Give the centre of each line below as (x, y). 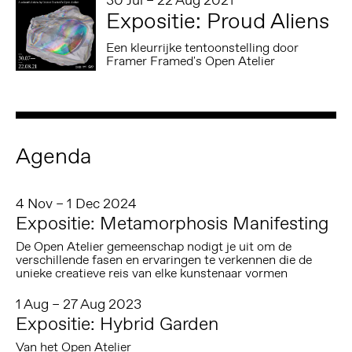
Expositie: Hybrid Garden (117, 324)
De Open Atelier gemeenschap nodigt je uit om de (153, 246)
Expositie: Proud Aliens (218, 20)
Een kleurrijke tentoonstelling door (203, 47)
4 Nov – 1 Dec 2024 (76, 204)
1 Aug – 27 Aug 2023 (78, 304)
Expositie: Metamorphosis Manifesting (172, 223)
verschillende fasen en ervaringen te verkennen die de (163, 259)
